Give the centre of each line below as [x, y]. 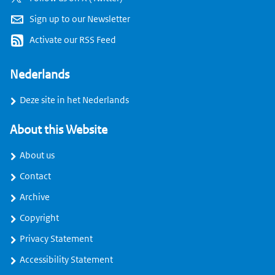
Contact [35, 176]
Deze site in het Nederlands [74, 100]
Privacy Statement [56, 239]
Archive [35, 197]
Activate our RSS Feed [73, 40]
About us [37, 156]
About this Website [59, 130]
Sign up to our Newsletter [80, 19]
